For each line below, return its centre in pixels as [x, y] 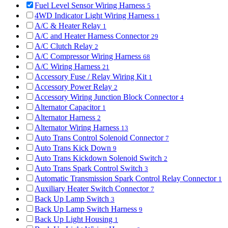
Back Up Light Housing [75, 219]
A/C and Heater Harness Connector [93, 36]
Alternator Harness [66, 118]
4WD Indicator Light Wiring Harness [95, 16]
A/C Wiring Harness [68, 67]
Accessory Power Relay [74, 87]
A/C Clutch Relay [65, 46]
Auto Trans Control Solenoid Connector [100, 138]
